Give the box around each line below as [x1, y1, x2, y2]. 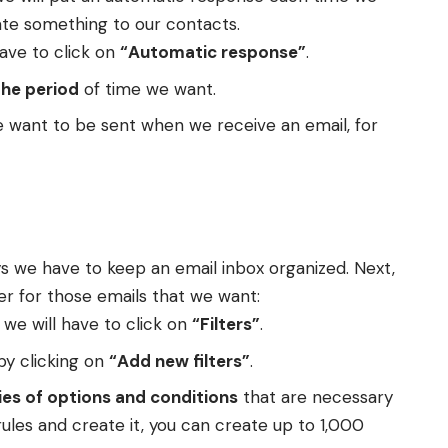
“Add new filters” [109, 349, 250, 372]
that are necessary [238, 386, 393, 409]
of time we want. [79, 77, 216, 100]
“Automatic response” [120, 41, 306, 64]
